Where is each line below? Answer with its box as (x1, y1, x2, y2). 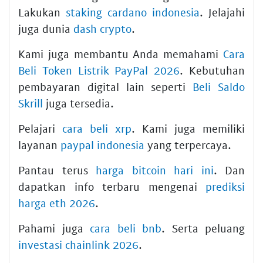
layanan (18, 137, 60, 151)
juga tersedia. (43, 96, 114, 110)
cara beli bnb (90, 221, 161, 235)
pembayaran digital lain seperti (18, 79, 193, 93)
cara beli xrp (62, 121, 131, 135)
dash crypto (73, 21, 131, 35)
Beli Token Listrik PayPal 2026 (18, 63, 180, 77)
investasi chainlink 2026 (18, 237, 139, 251)
